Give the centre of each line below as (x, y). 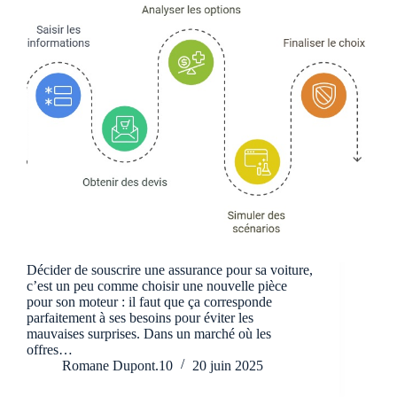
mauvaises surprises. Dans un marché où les (149, 333)
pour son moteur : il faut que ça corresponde (149, 301)
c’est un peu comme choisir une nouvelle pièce (157, 285)
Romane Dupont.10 (117, 365)
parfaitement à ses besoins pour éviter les (140, 317)
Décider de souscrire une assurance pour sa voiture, (170, 269)
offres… (50, 349)
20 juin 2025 (228, 365)
